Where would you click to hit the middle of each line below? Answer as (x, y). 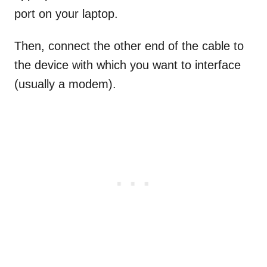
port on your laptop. (68, 14)
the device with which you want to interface (128, 65)
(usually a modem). (65, 84)
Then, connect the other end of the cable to (129, 46)
